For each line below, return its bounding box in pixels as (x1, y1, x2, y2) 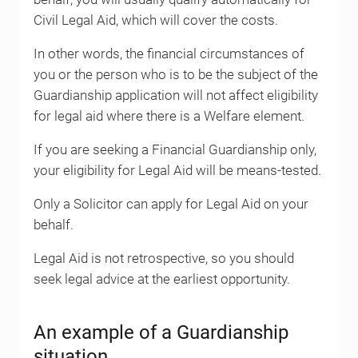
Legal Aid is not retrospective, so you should (33, 250, 294, 266)
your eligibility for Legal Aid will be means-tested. (33, 162, 321, 178)
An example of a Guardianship (33, 320, 288, 344)
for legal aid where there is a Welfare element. (33, 108, 304, 124)
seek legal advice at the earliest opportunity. (33, 271, 290, 287)
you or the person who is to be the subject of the (33, 66, 318, 82)
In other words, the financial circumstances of (33, 46, 304, 62)
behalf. (33, 217, 74, 233)
